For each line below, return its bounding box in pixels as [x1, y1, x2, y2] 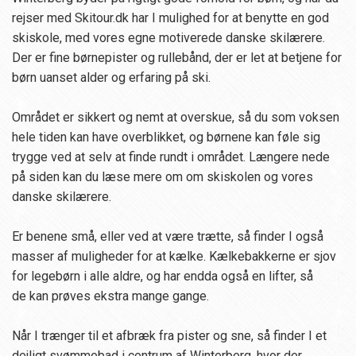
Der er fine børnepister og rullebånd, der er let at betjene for [12, 50, 342, 66]
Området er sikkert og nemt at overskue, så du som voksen [12, 110, 339, 126]
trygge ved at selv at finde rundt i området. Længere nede [12, 149, 330, 165]
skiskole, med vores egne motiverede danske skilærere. [12, 30, 325, 46]
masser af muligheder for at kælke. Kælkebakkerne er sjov [12, 249, 336, 265]
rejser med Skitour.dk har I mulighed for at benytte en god [12, 10, 329, 26]
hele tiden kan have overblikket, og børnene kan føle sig [12, 130, 320, 145]
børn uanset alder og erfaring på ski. [12, 70, 211, 86]
